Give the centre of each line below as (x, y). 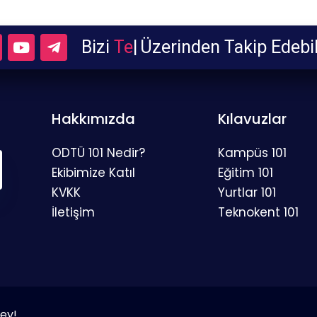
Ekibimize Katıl (93, 173)
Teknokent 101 (258, 213)
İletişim (73, 213)
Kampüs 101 (252, 153)
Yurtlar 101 (247, 193)
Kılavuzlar (252, 119)
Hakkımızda (93, 119)
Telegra (143, 47)
